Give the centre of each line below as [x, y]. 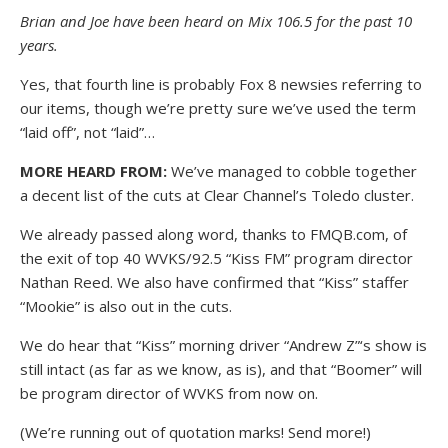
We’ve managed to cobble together [292, 171]
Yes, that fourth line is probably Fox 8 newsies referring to [221, 84]
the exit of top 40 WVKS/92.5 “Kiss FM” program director [216, 258]
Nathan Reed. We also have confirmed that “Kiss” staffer [214, 282]
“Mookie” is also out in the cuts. [126, 306]
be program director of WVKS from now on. [169, 393]
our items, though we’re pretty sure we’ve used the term [218, 108]
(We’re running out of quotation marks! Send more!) [195, 432]
